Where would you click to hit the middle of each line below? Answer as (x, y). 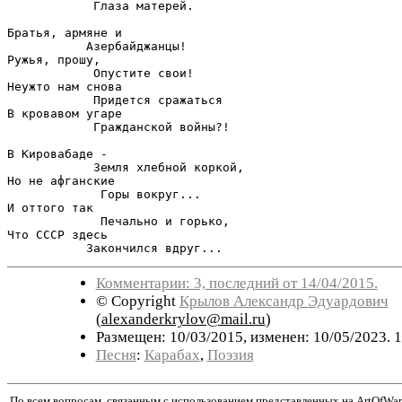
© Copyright (137, 301)
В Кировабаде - (57, 153)
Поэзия (230, 354)
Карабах (172, 354)
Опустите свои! (100, 73)
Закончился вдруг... (115, 248)
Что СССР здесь (57, 234)
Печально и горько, (118, 221)
